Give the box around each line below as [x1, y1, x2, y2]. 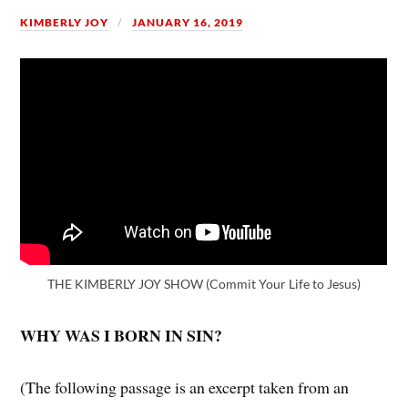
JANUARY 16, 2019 [132, 15, 244, 30]
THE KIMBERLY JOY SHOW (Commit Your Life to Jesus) [47, 276, 361, 292]
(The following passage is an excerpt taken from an [20, 375, 350, 398]
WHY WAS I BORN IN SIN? [20, 323, 223, 348]
